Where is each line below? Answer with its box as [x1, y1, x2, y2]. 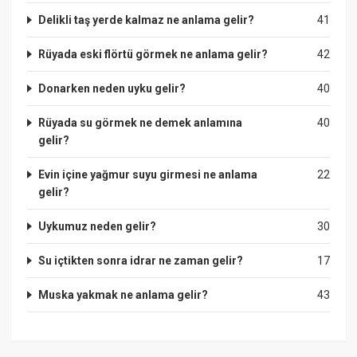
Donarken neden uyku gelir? [38, 81, 186, 95]
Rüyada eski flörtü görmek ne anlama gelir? [38, 47, 269, 61]
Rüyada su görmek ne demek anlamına [38, 116, 243, 129]
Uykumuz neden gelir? [38, 219, 157, 233]
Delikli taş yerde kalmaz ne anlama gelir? [38, 13, 255, 26]
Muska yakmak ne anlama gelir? [38, 288, 209, 301]
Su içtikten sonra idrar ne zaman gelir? [38, 253, 244, 267]
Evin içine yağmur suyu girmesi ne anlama [38, 167, 258, 181]
